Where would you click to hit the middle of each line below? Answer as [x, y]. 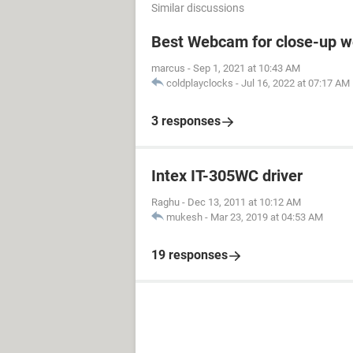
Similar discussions [198, 8]
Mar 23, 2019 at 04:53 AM [267, 217]
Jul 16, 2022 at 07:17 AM [295, 83]
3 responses [186, 121]
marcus [168, 68]
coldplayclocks [200, 83]
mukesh [184, 217]
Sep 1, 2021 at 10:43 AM [247, 68]
